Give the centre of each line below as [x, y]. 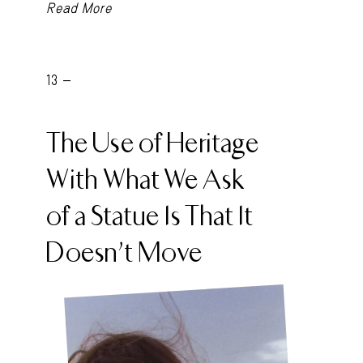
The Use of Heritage [152, 143]
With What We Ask [145, 179]
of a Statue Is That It [149, 216]
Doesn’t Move [124, 252]
